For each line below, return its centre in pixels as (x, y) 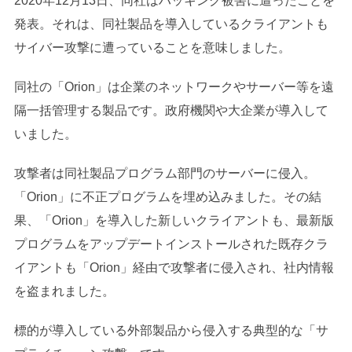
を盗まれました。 (64, 291)
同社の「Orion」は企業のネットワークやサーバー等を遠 (174, 86)
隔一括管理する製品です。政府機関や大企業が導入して (171, 110)
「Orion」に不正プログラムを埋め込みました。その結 (167, 196)
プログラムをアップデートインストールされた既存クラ (171, 244)
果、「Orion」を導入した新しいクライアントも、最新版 (174, 220)
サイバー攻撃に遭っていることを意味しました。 (152, 47)
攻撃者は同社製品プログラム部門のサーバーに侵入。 (165, 173)
